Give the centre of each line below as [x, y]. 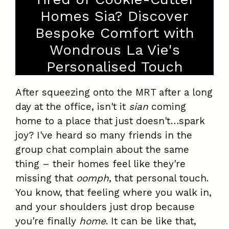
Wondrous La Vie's [114, 50]
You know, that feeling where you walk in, [113, 193]
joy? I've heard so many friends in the [104, 135]
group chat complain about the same [102, 150]
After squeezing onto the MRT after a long [114, 93]
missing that [46, 178]
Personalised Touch [114, 67]
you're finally [47, 221]
